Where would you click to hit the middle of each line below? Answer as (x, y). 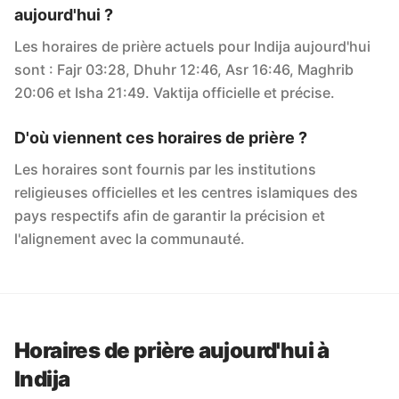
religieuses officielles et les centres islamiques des (186, 192)
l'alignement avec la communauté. (130, 239)
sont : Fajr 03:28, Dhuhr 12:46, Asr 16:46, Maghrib (184, 69)
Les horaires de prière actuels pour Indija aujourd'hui (192, 46)
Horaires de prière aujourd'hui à (172, 350)
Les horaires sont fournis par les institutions (165, 169)
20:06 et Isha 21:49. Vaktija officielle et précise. (175, 93)
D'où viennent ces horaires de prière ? (161, 138)
